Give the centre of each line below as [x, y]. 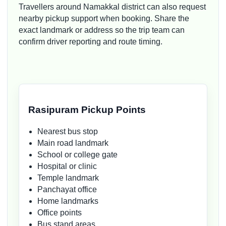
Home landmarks [68, 201]
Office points [60, 213]
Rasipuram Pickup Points [87, 109]
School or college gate [77, 155]
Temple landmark [68, 178]
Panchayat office [67, 190]
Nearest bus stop [68, 132]
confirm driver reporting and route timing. [91, 41]
